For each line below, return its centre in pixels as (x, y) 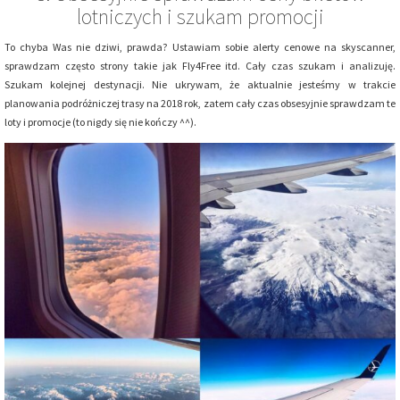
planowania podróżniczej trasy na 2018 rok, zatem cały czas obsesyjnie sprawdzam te (200, 103)
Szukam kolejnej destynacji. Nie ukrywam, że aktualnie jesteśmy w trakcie (200, 84)
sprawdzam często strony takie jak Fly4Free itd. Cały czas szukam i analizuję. (200, 65)
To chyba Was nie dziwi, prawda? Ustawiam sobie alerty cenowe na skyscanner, (200, 46)
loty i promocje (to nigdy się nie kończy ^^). (100, 121)
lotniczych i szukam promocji (200, 16)
